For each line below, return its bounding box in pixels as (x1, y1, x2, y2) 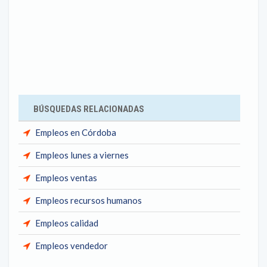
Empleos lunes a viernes (35, 150, 129, 160)
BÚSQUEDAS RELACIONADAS (33, 104, 144, 114)
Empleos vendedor (35, 240, 108, 251)
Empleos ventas (35, 172, 97, 183)
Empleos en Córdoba (35, 127, 116, 138)
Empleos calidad (35, 218, 98, 228)
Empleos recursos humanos (35, 195, 142, 206)
